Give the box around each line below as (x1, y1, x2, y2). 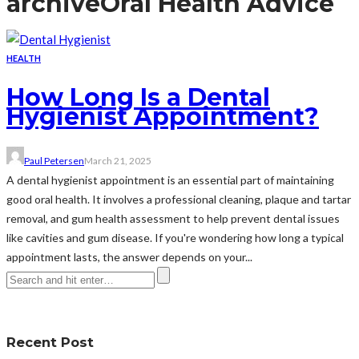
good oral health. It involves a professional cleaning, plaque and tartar (6, 192, 351, 206)
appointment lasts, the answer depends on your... (6, 249, 252, 264)
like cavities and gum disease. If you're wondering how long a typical (6, 230, 344, 244)
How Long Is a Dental (6, 82, 270, 112)
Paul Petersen (24, 154, 84, 167)
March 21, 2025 (84, 154, 151, 167)
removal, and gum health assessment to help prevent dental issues (6, 211, 340, 225)
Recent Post (6, 333, 94, 350)
